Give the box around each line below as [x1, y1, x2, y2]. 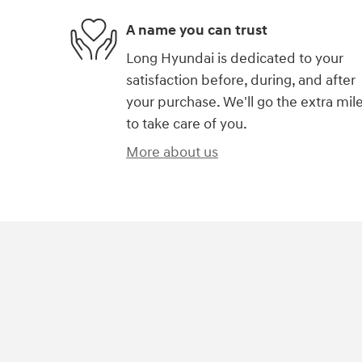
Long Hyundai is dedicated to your [126, 49, 343, 69]
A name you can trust [126, 20, 267, 40]
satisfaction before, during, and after [126, 71, 356, 90]
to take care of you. [126, 115, 247, 134]
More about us [126, 143, 218, 162]
